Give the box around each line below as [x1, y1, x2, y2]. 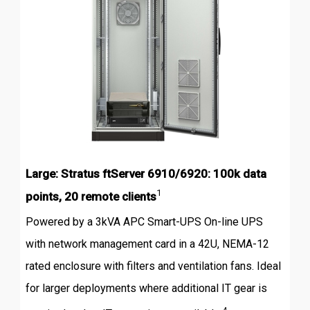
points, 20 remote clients [25, 189, 156, 203]
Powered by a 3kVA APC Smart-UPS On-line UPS [25, 215, 263, 229]
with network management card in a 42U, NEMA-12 [25, 237, 269, 251]
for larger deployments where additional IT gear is [25, 282, 267, 295]
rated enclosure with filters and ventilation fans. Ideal [25, 259, 281, 273]
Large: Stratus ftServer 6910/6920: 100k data [25, 166, 266, 181]
